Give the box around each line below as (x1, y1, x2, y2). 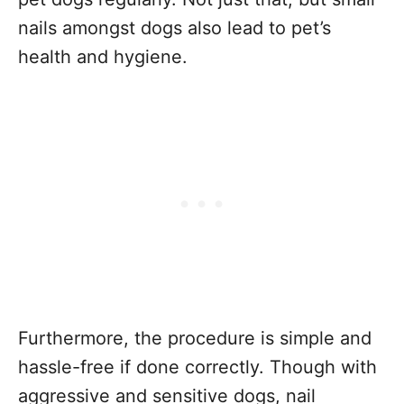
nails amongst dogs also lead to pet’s (18, 17, 331, 39)
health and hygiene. (18, 46, 188, 68)
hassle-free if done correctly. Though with (18, 356, 377, 378)
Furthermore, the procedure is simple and (18, 327, 372, 349)
